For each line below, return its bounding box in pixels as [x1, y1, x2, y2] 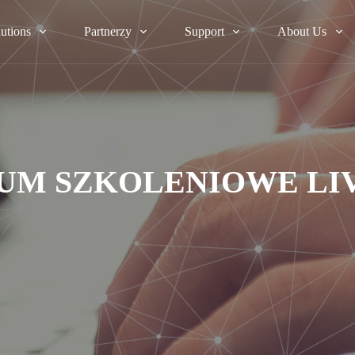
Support [185, 25, 225, 38]
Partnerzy [84, 25, 132, 38]
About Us [277, 25, 327, 38]
